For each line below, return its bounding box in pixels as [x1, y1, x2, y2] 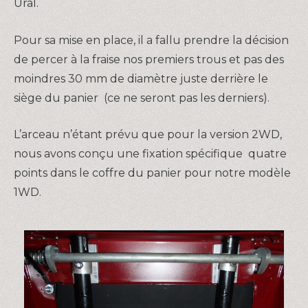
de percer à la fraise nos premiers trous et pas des [14, 52, 284, 66]
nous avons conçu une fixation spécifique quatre [14, 147, 287, 161]
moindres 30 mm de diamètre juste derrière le [14, 71, 268, 85]
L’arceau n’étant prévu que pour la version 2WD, [14, 128, 282, 142]
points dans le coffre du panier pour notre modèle [14, 166, 291, 180]
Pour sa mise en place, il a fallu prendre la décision [14, 33, 289, 47]
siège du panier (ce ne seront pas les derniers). [14, 91, 269, 104]
